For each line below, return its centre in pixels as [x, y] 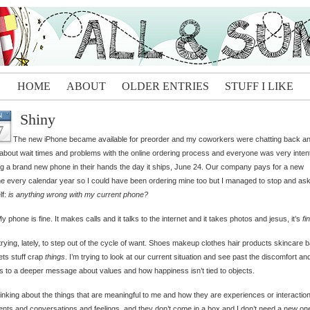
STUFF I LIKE [259, 86]
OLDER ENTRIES [165, 86]
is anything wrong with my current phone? [78, 194]
